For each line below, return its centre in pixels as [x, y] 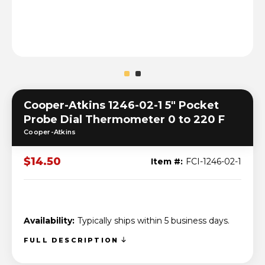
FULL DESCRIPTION [73, 240]
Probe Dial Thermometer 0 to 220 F [124, 120]
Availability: [49, 221]
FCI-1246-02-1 [214, 162]
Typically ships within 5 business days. [153, 221]
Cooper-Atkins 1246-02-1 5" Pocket [121, 106]
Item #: [167, 162]
